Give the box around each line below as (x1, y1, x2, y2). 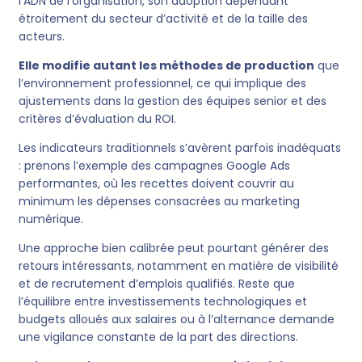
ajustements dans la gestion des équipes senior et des (19, 93, 326, 110)
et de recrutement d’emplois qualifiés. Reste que (19, 276, 295, 293)
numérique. (19, 211, 83, 228)
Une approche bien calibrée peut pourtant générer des (19, 240, 329, 257)
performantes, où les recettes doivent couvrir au (19, 175, 294, 192)
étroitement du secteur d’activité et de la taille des (19, 11, 308, 27)
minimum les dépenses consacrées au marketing (19, 193, 300, 210)
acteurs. (19, 28, 65, 45)
